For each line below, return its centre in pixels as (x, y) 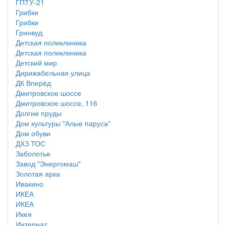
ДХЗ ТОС (31, 143)
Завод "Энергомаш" (48, 163)
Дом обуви (33, 133)
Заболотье (33, 153)
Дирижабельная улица (53, 73)
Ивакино (30, 184)
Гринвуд (29, 32)
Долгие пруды (39, 113)
